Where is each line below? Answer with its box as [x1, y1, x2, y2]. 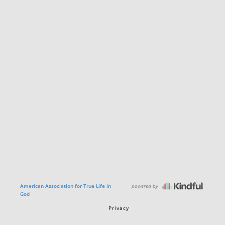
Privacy [108, 204, 129, 211]
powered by [132, 182, 160, 189]
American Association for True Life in [20, 182, 111, 189]
